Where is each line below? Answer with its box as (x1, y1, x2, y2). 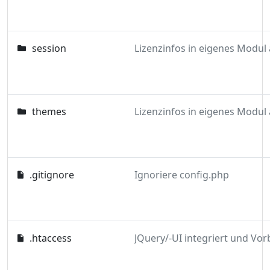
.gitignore (30, 168, 75, 181)
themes (32, 105, 67, 118)
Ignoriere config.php (134, 168, 229, 181)
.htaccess (30, 231, 72, 245)
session (32, 42, 67, 55)
